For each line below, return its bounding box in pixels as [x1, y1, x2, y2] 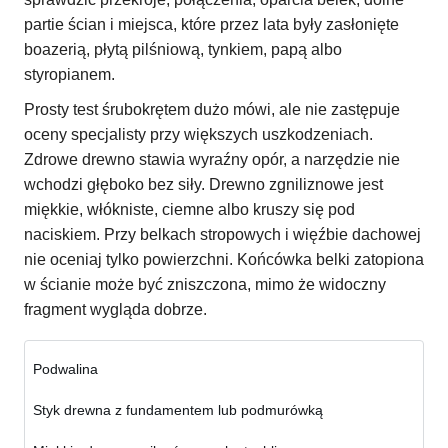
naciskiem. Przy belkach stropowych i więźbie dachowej [24, 226, 421, 244]
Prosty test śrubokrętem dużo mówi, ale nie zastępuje [24, 101, 400, 119]
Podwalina [33, 361, 98, 378]
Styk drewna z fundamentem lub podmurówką [33, 402, 323, 419]
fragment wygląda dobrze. [24, 301, 207, 319]
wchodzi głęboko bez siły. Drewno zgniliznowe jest [24, 176, 383, 194]
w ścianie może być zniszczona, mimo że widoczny [24, 276, 386, 294]
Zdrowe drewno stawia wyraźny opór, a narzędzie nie [24, 151, 400, 169]
